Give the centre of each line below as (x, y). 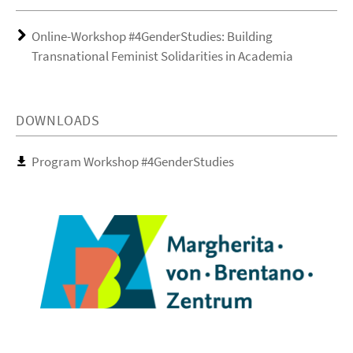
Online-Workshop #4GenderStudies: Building (152, 36)
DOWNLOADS (58, 120)
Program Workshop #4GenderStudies (133, 162)
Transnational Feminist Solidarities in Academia (162, 56)
